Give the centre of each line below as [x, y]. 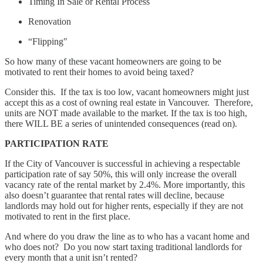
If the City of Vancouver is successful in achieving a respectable [122, 163]
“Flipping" [48, 41]
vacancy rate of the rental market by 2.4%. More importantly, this [125, 184]
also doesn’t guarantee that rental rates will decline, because [114, 195]
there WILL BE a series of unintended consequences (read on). [121, 123]
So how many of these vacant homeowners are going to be [113, 61]
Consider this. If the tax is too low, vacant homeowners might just [127, 92]
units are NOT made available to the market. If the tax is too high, [126, 113]
